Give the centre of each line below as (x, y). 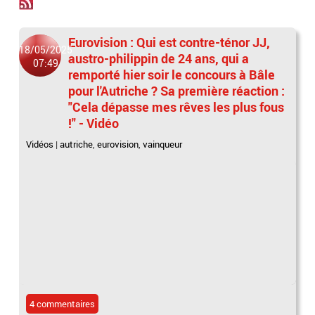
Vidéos (40, 144)
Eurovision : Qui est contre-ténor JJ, (169, 42)
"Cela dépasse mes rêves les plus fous (176, 107)
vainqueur (163, 144)
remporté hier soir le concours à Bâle (172, 75)
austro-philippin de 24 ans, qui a (159, 58)
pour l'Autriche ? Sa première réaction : (177, 91)
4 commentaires (63, 303)
